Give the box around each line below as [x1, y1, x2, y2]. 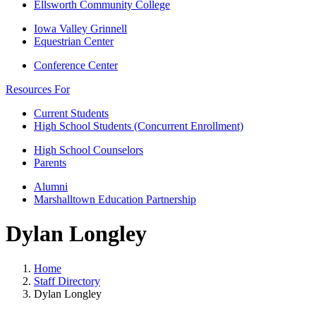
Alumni [34, 181, 68, 193]
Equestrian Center [34, 35, 114, 47]
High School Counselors [34, 144, 143, 156]
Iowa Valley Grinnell [34, 23, 127, 35]
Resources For [6, 83, 70, 95]
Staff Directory [34, 274, 100, 287]
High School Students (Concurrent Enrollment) [34, 120, 243, 132]
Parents [34, 157, 66, 169]
